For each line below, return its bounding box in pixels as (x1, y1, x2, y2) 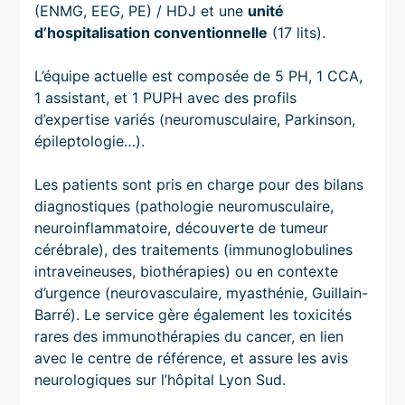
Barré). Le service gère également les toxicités (34, 305, 353, 324)
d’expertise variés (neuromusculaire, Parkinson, (34, 109, 356, 128)
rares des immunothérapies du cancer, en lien (34, 326, 344, 345)
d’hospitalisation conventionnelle (34, 23, 268, 42)
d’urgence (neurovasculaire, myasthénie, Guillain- (34, 283, 369, 302)
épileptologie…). (34, 131, 146, 150)
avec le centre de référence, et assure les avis (34, 348, 349, 367)
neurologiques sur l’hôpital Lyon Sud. (34, 370, 287, 389)
